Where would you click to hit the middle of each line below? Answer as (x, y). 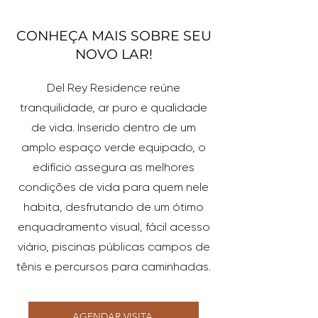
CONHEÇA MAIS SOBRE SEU (114, 36)
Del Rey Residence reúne (114, 88)
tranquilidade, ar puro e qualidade (114, 108)
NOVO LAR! (114, 54)
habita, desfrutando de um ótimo (114, 207)
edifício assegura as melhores (114, 167)
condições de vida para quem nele (114, 187)
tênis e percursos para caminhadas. (114, 267)
